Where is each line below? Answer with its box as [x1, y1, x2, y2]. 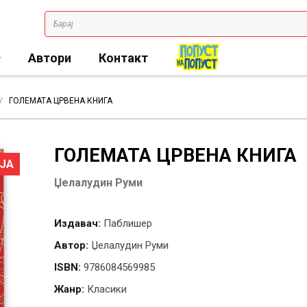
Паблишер [103, 217, 152, 230]
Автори [28, 51, 71, 65]
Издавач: [54, 217, 101, 230]
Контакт [99, 51, 148, 65]
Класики [87, 283, 127, 295]
